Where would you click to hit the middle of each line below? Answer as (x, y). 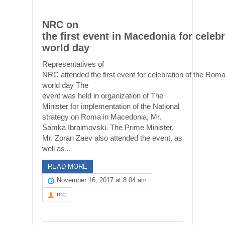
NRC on (60, 25)
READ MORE (68, 166)
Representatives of (73, 64)
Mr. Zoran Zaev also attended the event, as (112, 138)
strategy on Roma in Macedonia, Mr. (102, 117)
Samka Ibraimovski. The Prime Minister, (108, 127)
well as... (57, 148)
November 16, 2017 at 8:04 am (102, 180)
